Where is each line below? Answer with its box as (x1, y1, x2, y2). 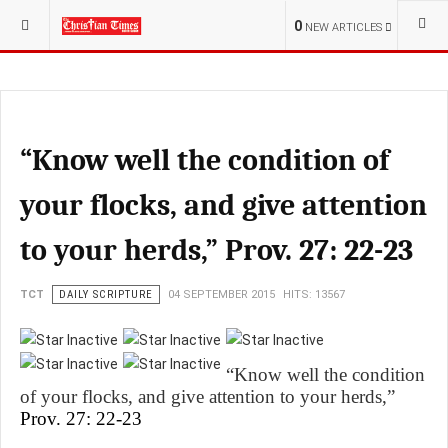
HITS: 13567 (283, 288, 345, 301)
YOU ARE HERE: (13, 12, 105, 26)
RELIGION (130, 12, 182, 26)
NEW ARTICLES (305, 21, 382, 34)
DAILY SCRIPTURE (59, 288, 153, 301)
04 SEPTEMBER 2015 (168, 288, 275, 301)
